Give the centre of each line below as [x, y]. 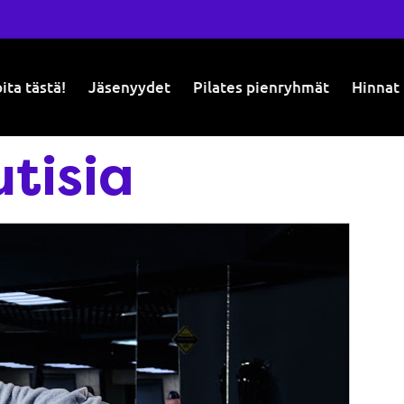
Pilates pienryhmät [261, 87]
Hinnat [375, 87]
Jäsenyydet [129, 87]
